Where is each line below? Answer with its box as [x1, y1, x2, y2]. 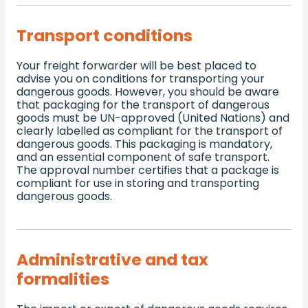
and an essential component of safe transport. [16, 149, 269, 166]
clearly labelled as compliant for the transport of [16, 123, 283, 140]
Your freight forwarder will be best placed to [16, 58, 256, 74]
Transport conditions [16, 24, 192, 47]
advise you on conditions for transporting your [16, 71, 265, 87]
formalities [16, 267, 109, 291]
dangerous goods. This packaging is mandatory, [16, 136, 272, 153]
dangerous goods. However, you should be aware [16, 84, 279, 100]
